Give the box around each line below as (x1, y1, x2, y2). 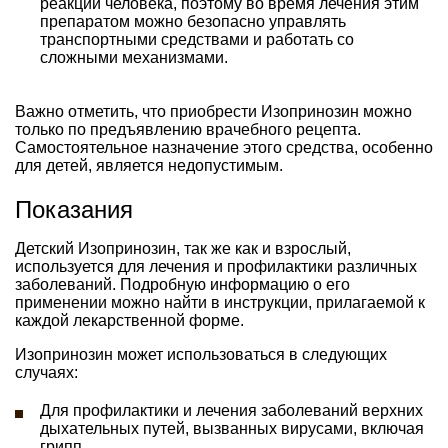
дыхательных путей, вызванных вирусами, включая (40, 419, 424, 437)
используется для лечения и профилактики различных (15, 257, 417, 275)
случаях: (15, 363, 78, 381)
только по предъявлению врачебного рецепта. (15, 120, 361, 138)
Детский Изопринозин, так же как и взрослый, (15, 239, 351, 257)
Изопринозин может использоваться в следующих (15, 345, 387, 363)
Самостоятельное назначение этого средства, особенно (15, 138, 433, 156)
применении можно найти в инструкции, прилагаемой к (15, 293, 425, 311)
